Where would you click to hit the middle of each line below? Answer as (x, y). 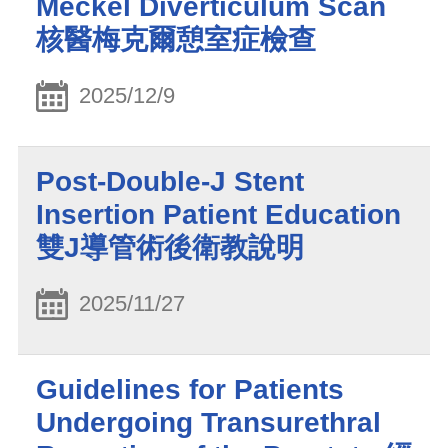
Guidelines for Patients (190, 389)
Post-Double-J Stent (170, 181)
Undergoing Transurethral (208, 422)
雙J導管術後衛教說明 (170, 247)
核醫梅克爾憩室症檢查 (176, 40)
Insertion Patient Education (218, 214)
